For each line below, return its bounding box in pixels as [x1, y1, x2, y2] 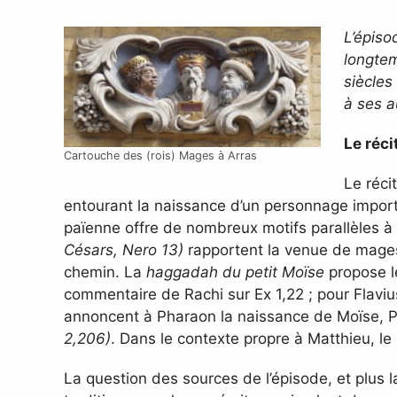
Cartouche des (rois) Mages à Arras [64, 149, 257, 163]
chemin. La [64, 263, 146, 282]
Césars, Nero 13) [64, 241, 183, 260]
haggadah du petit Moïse [146, 263, 324, 282]
